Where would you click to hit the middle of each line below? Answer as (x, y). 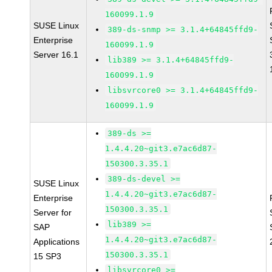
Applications (57, 242)
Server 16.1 (56, 55)
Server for (53, 212)
